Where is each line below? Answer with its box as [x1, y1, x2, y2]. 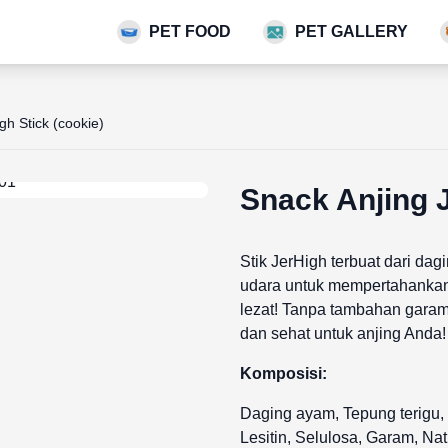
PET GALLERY [295, 23, 408, 40]
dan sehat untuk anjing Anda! [240, 325, 446, 342]
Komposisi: [240, 365, 327, 382]
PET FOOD [149, 23, 231, 40]
